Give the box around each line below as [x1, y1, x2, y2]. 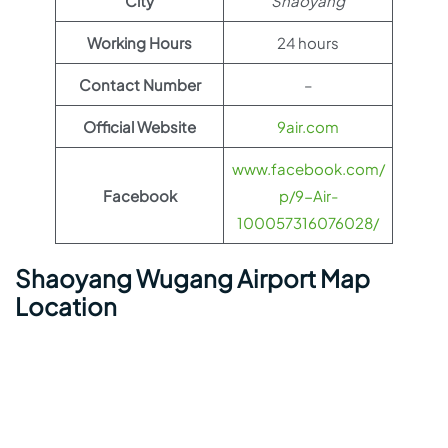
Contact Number [78, 75, 201, 94]
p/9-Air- [278, 186, 338, 205]
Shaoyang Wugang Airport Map [15, 263, 370, 293]
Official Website [83, 117, 196, 136]
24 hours [277, 33, 339, 52]
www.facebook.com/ [231, 159, 385, 178]
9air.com [277, 117, 339, 136]
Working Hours [87, 33, 192, 52]
